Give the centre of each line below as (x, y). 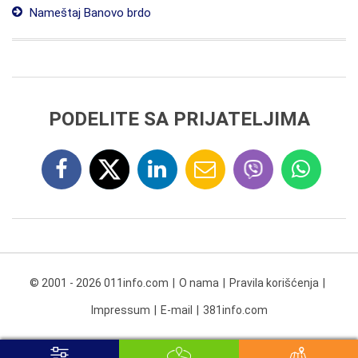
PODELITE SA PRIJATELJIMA (179, 119)
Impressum (120, 310)
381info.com (235, 310)
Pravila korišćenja (274, 283)
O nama (199, 283)
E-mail (176, 310)
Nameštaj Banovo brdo (89, 13)
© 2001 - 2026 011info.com (99, 283)
